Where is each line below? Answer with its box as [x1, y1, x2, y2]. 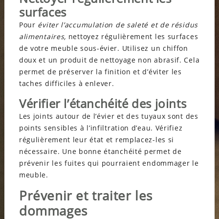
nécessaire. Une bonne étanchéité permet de [19, 146, 182, 156]
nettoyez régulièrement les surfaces [66, 31, 198, 41]
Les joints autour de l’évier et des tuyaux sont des [19, 111, 198, 121]
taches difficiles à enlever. [19, 78, 117, 88]
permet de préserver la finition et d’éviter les [19, 66, 182, 76]
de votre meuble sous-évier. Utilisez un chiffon [19, 43, 188, 53]
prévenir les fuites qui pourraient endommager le [19, 158, 199, 168]
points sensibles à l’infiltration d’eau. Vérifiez [19, 123, 183, 132]
